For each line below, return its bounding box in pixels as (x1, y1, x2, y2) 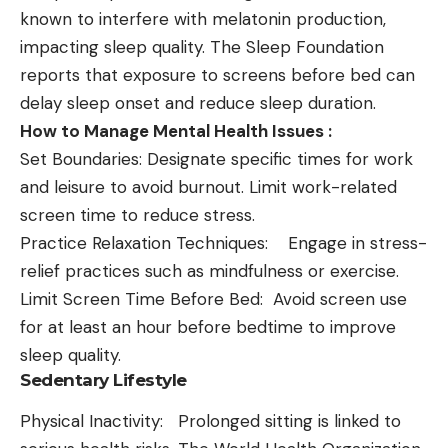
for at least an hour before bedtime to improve (20, 315, 396, 338)
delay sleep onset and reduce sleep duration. (20, 91, 376, 114)
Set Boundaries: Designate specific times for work (20, 147, 413, 170)
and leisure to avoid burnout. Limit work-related (20, 175, 397, 198)
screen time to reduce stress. (20, 203, 255, 226)
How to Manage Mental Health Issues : (20, 119, 356, 142)
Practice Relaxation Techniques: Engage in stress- (20, 231, 427, 254)
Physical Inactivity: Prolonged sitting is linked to (20, 409, 401, 432)
